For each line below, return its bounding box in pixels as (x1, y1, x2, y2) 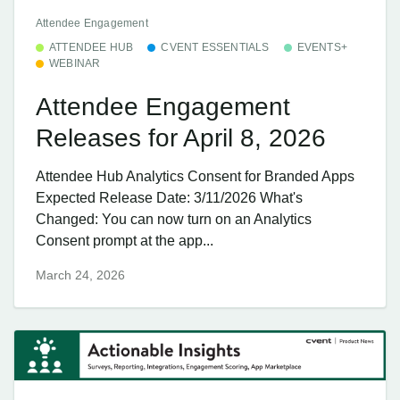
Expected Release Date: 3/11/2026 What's (36, 190, 303, 206)
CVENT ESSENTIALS (161, 41, 270, 54)
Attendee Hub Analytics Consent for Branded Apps (36, 169, 354, 185)
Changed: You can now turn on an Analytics (36, 212, 312, 228)
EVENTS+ (296, 41, 348, 54)
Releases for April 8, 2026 (36, 123, 326, 152)
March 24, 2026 (36, 268, 125, 283)
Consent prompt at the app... (36, 233, 213, 249)
